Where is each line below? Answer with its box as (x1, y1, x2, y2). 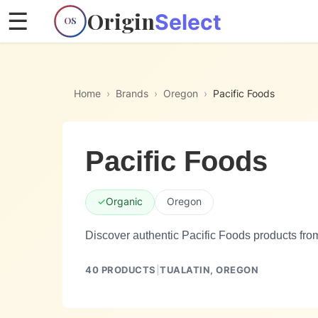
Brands (116, 87, 148, 99)
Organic (106, 196, 143, 208)
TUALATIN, (160, 264, 216, 275)
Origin (87, 6, 155, 35)
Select (155, 9, 221, 35)
